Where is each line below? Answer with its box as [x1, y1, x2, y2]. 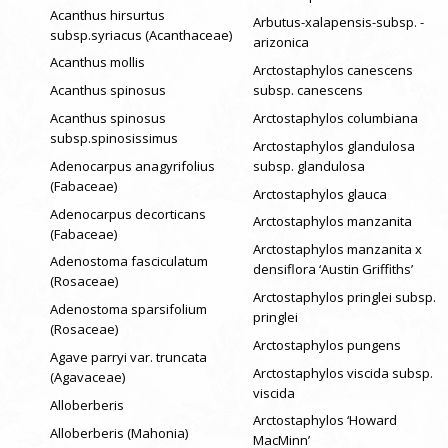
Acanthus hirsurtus [50, 5, 165, 24]
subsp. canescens [252, 81, 363, 100]
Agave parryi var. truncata [50, 347, 207, 366]
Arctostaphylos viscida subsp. [252, 363, 433, 382]
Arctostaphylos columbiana [252, 108, 418, 127]
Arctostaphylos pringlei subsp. [252, 287, 436, 306]
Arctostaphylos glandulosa [252, 136, 415, 155]
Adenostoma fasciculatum [50, 252, 208, 271]
